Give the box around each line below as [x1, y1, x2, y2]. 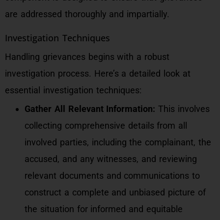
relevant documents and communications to [25, 170, 200, 181]
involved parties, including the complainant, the [25, 137, 211, 147]
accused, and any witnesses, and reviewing [25, 154, 197, 164]
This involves [155, 104, 210, 114]
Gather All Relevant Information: [25, 104, 156, 114]
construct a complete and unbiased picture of [25, 187, 206, 197]
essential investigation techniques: [5, 85, 141, 95]
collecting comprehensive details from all [25, 120, 188, 131]
